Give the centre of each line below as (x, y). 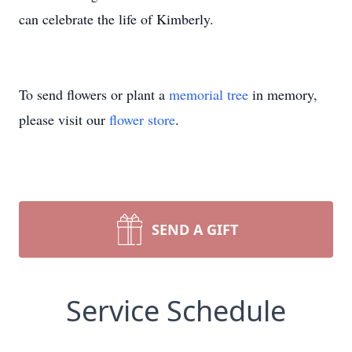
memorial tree (209, 94)
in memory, (283, 94)
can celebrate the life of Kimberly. (116, 19)
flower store (142, 119)
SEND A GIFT (195, 229)
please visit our (64, 119)
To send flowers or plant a (94, 94)
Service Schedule (176, 311)
